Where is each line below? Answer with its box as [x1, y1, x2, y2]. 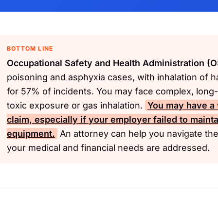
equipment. [7, 128, 55, 139]
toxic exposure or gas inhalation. [7, 100, 145, 110]
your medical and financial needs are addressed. [7, 143, 210, 153]
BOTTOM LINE [7, 45, 54, 52]
